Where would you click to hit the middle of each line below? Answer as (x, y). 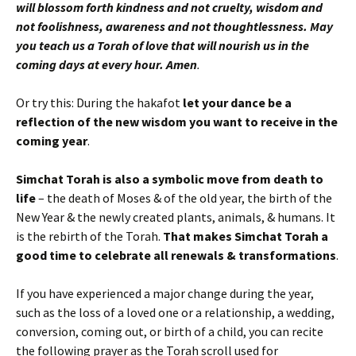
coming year (52, 140)
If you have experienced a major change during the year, (165, 293)
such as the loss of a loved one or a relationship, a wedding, (175, 312)
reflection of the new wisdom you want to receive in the (177, 121)
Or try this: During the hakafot (99, 102)
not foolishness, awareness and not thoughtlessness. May (174, 26)
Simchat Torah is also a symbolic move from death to (170, 178)
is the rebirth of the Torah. (89, 236)
